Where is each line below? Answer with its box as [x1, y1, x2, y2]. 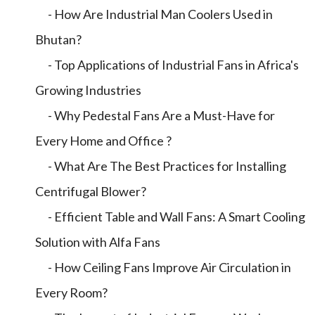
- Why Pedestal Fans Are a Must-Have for [35, 108, 275, 123]
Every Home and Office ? [35, 133, 172, 148]
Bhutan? [35, 32, 82, 47]
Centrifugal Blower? [35, 184, 146, 199]
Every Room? [35, 285, 108, 300]
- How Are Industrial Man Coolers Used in [35, 6, 273, 22]
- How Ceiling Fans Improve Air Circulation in [35, 259, 291, 275]
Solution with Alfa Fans [35, 234, 160, 250]
